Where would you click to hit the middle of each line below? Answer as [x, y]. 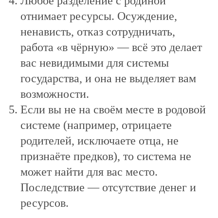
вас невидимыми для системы [95, 63]
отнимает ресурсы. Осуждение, [99, 16]
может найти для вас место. [89, 172]
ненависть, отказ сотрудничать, [98, 32]
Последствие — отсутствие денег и [108, 187]
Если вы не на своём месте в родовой [113, 109]
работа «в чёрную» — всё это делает [111, 47]
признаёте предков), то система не [106, 156]
